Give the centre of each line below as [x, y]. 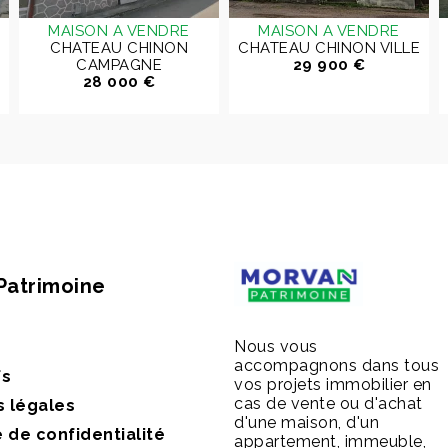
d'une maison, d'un [306, 422]
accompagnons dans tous [336, 365]
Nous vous [276, 346]
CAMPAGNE [119, 65]
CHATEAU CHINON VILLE [329, 48]
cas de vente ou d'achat [328, 403]
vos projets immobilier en [333, 384]
